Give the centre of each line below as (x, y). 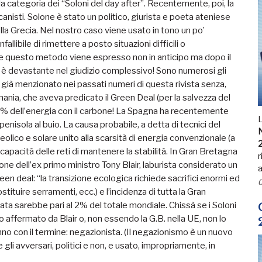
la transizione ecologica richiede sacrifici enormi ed (140, 178)
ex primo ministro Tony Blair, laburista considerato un (135, 165)
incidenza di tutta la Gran (158, 192)
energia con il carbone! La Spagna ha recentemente (127, 111)
